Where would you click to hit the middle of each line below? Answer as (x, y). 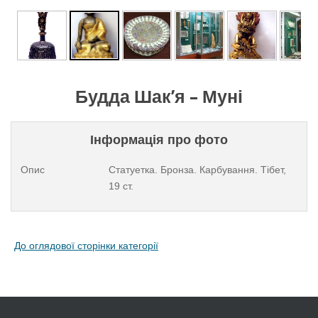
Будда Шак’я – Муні (159, 97)
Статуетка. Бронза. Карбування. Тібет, (197, 169)
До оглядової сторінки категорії (86, 246)
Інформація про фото (159, 139)
